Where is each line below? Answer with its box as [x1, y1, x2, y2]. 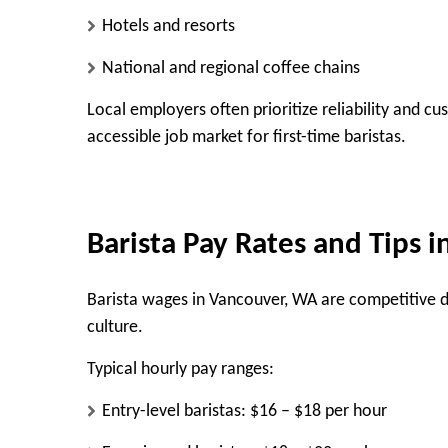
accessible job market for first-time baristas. [87, 128, 406, 148]
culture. [87, 317, 143, 337]
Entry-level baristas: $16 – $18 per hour [102, 401, 387, 421]
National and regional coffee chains [102, 59, 360, 79]
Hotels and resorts [102, 17, 235, 37]
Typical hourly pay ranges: [87, 359, 274, 379]
